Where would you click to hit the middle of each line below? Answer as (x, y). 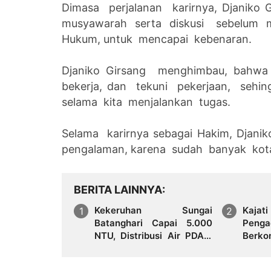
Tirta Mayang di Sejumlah (153, 248)
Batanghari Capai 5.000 (153, 223)
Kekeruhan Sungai (153, 210)
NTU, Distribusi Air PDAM (153, 235)
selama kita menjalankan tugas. (146, 102)
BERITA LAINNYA (118, 189)
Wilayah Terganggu (137, 261)
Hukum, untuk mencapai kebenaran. (157, 39)
